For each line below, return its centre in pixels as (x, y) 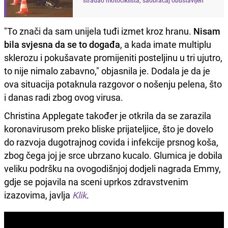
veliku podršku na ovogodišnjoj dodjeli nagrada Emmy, (112, 168)
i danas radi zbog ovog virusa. (64, 97)
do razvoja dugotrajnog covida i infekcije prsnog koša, (111, 142)
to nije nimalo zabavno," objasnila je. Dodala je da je (107, 70)
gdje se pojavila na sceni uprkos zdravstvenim (96, 181)
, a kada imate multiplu (166, 44)
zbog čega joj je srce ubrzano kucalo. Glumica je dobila (113, 155)
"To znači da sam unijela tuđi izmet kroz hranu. (99, 31)
